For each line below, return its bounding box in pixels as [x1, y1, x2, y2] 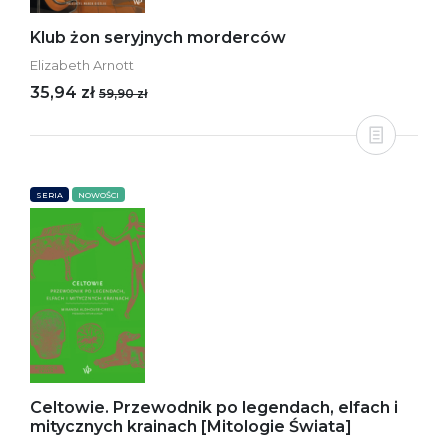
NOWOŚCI [78, 190, 119, 200]
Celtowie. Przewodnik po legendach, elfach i [30, 398, 398, 417]
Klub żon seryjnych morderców [30, 28, 286, 47]
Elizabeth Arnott [30, 57, 134, 73]
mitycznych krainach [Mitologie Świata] [30, 417, 352, 436]
